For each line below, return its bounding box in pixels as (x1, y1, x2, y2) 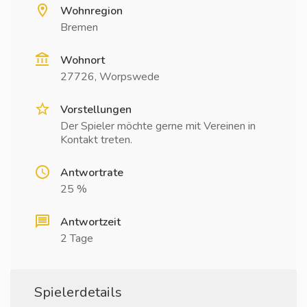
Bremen (60, 20, 98, 35)
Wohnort (60, 53, 105, 68)
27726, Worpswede (60, 69, 160, 84)
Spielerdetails (34, 283, 122, 302)
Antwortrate (60, 165, 123, 180)
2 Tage (60, 231, 93, 246)
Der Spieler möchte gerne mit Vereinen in (60, 119, 256, 134)
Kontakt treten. (60, 132, 132, 147)
